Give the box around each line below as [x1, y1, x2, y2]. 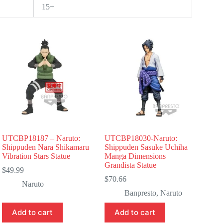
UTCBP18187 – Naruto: [2, 133, 81, 142]
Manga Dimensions [105, 151, 166, 160]
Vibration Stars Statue [2, 151, 71, 160]
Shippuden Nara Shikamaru [2, 142, 90, 151]
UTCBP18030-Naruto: [105, 133, 178, 142]
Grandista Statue [105, 160, 157, 169]
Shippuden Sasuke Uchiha [105, 142, 188, 151]
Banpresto [124, 188, 157, 197]
